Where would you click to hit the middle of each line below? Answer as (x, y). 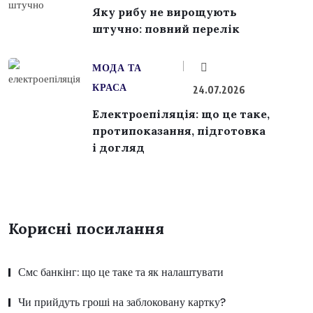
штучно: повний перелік (166, 28)
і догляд (118, 147)
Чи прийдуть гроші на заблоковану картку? (122, 302)
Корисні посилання (86, 228)
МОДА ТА (117, 67)
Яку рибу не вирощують (165, 12)
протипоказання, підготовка (179, 130)
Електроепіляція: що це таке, (181, 114)
